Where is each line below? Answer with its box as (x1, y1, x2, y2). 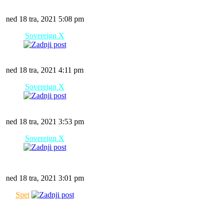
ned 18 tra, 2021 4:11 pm (6, 66, 83, 74)
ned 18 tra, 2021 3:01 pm (5, 174, 84, 182)
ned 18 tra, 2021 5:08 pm (5, 15, 84, 23)
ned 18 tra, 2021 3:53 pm (5, 117, 84, 126)
